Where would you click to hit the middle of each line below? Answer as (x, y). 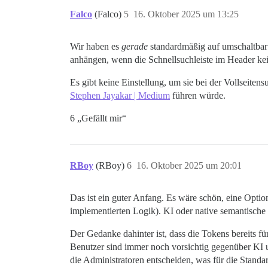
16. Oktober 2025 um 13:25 (186, 14)
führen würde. (198, 96)
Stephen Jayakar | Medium (120, 96)
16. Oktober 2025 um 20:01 (189, 166)
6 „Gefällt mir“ (98, 118)
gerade (135, 47)
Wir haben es (96, 47)
